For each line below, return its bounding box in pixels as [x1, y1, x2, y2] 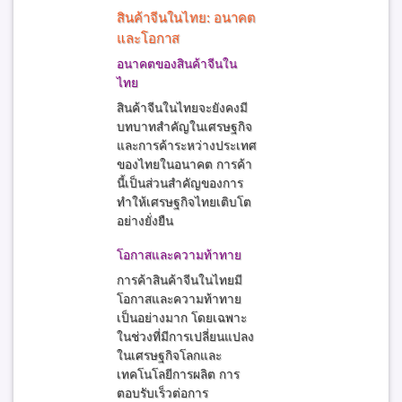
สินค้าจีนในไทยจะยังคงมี [117, 100, 249, 115]
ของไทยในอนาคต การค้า [117, 157, 253, 171]
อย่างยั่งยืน [117, 214, 174, 228]
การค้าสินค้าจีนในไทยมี [117, 274, 243, 288]
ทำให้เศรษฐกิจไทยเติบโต [117, 195, 252, 209]
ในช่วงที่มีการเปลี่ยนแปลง [117, 330, 255, 345]
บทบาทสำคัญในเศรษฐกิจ [117, 119, 253, 134]
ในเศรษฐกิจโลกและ [117, 349, 223, 363]
